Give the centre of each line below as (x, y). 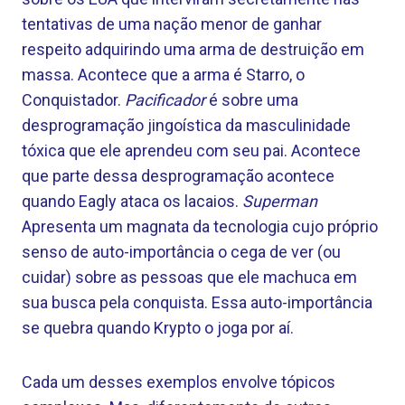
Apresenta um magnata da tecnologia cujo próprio (200, 226)
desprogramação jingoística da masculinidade (186, 125)
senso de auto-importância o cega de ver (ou (181, 252)
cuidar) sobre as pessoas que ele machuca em (189, 277)
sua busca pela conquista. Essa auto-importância (197, 302)
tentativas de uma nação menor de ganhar (172, 24)
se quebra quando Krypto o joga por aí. (158, 328)
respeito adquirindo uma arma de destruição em (193, 49)
